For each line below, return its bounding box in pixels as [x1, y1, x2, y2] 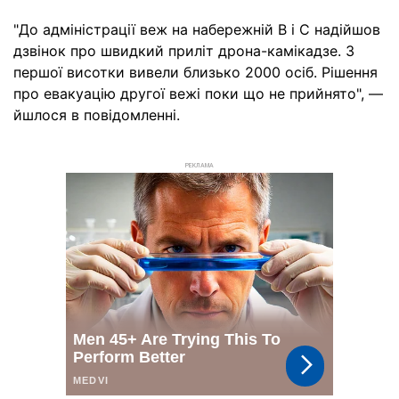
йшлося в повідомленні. [13, 106, 180, 124]
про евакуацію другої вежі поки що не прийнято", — [13, 85, 383, 102]
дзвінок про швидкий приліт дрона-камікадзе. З [13, 42, 354, 60]
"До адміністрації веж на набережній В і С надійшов [13, 20, 380, 38]
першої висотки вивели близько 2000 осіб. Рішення [13, 63, 378, 81]
